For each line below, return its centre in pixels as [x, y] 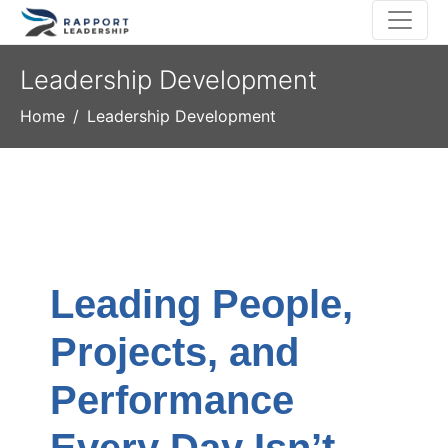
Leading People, [201, 304]
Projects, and [174, 352]
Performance [172, 400]
